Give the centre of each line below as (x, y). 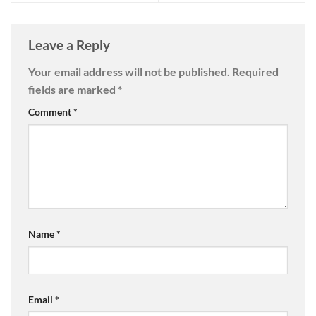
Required (255, 72)
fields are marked (73, 89)
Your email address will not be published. (129, 72)
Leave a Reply (71, 45)
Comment (51, 112)
